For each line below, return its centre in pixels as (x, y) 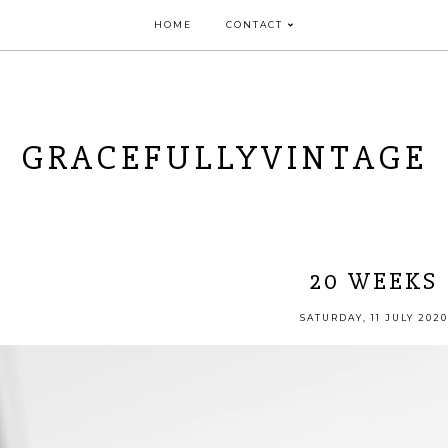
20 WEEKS (374, 280)
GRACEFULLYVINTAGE (224, 158)
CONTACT (254, 24)
